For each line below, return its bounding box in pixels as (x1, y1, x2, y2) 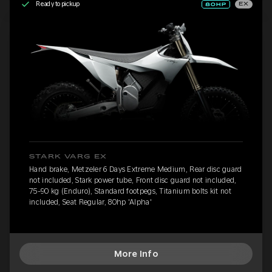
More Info (114, 249, 158, 259)
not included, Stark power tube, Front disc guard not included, (29, 176, 237, 185)
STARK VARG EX (29, 154, 107, 160)
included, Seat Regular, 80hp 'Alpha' (29, 198, 152, 207)
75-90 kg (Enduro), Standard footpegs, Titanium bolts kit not (29, 187, 231, 196)
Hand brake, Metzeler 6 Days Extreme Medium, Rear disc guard (29, 165, 242, 174)
